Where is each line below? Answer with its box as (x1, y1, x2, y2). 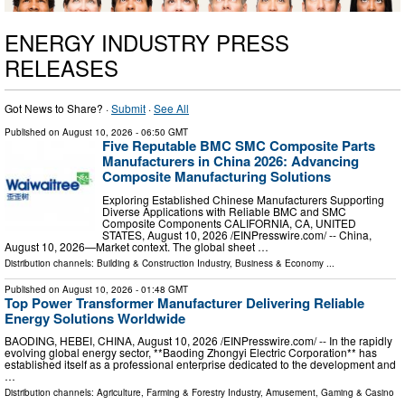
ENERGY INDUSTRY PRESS (5, 25, 289, 58)
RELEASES (5, 51, 118, 83)
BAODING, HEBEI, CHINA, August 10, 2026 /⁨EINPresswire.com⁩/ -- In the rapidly (5, 333, 392, 349)
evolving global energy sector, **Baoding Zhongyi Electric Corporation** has (5, 344, 377, 361)
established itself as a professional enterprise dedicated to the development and (5, 356, 396, 372)
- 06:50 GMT (133, 125, 188, 138)
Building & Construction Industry (97, 256, 230, 269)
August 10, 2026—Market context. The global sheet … (5, 238, 268, 254)
